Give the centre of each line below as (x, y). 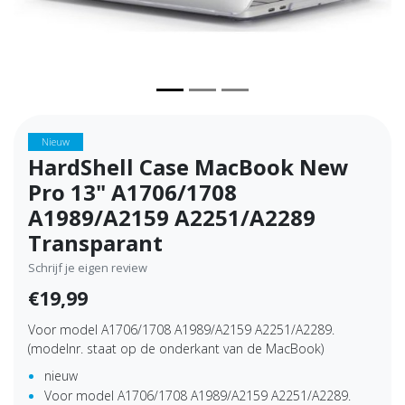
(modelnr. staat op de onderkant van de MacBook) (176, 348)
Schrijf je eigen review (88, 267)
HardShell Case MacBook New (188, 166)
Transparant (95, 242)
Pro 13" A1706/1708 (132, 192)
